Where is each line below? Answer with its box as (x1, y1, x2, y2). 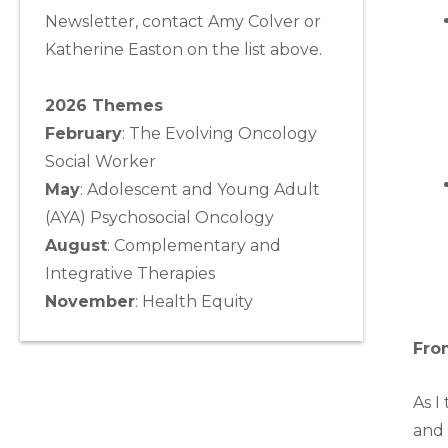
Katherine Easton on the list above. (45, 40, 322, 60)
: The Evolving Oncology (122, 124, 317, 144)
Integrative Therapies (45, 264, 215, 284)
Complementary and (114, 236, 281, 256)
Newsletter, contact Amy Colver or (45, 12, 321, 32)
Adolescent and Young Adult (87, 180, 320, 200)
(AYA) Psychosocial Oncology (45, 208, 274, 228)
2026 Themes (45, 96, 163, 116)
